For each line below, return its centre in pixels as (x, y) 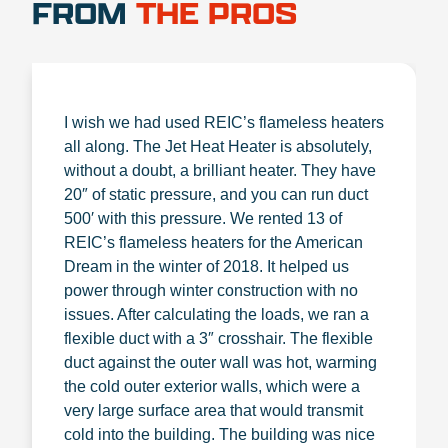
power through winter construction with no (211, 290)
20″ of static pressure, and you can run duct (216, 194)
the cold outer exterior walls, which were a (212, 386)
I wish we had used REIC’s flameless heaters (224, 122)
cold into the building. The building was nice (219, 434)
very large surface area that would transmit (213, 410)
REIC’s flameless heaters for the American (213, 242)
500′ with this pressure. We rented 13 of (203, 218)
